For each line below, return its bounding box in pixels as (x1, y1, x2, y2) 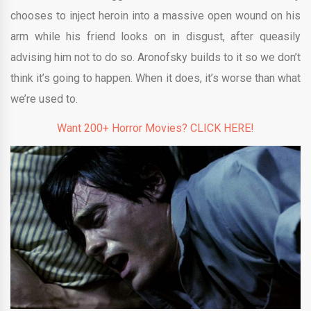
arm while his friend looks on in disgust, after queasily (10, 29, 301, 43)
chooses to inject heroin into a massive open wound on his (10, 8, 301, 22)
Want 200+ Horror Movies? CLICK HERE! (57, 121, 254, 135)
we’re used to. (10, 92, 78, 106)
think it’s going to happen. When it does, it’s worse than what (10, 71, 301, 85)
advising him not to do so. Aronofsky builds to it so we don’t (10, 50, 301, 64)
